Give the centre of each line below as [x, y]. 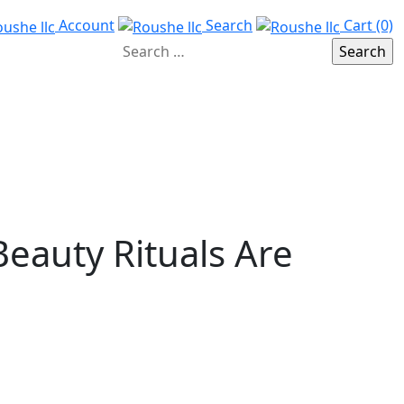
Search [227, 25]
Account [85, 25]
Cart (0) [367, 25]
